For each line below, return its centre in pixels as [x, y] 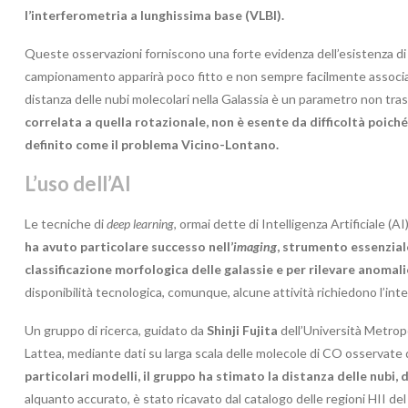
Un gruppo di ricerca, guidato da [116, 330]
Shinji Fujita [242, 330]
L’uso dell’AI [78, 183]
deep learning [140, 223]
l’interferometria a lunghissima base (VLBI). [154, 15]
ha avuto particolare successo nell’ [129, 246]
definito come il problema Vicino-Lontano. [152, 144]
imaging [255, 246]
